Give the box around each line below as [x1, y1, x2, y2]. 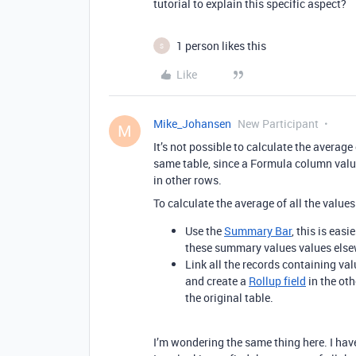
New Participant [238, 116, 319, 132]
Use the [185, 223, 224, 239]
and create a [185, 273, 249, 289]
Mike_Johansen [153, 116, 231, 132]
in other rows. [153, 172, 222, 188]
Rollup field [249, 273, 306, 289]
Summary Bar [224, 223, 292, 239]
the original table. [185, 290, 273, 306]
